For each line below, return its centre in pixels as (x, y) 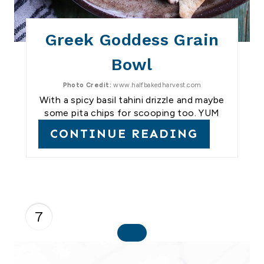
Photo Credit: (87, 85)
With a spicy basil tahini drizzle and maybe (132, 100)
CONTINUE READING (124, 134)
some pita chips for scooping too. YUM (132, 113)
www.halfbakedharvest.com (156, 85)
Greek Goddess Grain (132, 40)
